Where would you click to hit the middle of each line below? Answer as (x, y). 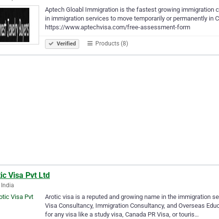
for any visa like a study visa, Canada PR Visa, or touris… (122, 214)
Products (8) (111, 43)
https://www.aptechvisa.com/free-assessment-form (118, 27)
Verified (66, 44)
